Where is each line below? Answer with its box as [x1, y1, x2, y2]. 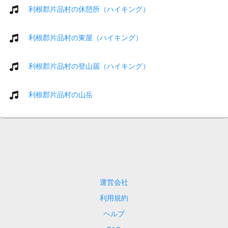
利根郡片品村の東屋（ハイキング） [28, 33, 142, 42]
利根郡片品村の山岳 [28, 90, 93, 99]
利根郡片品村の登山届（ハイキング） [28, 62, 150, 70]
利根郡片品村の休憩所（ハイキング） [28, 5, 150, 13]
